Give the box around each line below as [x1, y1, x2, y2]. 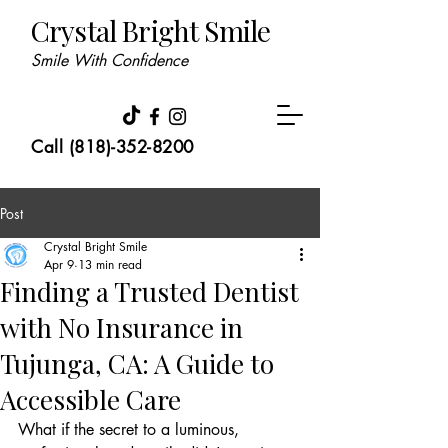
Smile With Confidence [31, 50, 188, 71]
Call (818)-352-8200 [31, 136, 194, 158]
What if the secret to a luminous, [18, 419, 244, 440]
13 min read [78, 256, 142, 273]
